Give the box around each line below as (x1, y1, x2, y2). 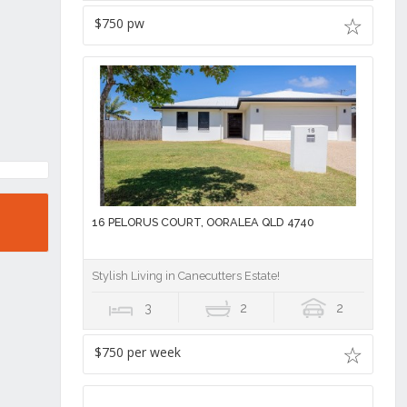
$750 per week (94, 342, 181, 361)
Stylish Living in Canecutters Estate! (91, 268, 280, 283)
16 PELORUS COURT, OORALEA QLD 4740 (91, 214, 314, 229)
